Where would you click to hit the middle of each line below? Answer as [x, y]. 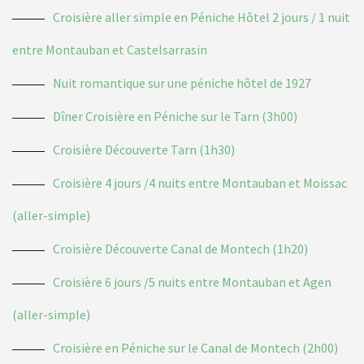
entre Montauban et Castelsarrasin [110, 50]
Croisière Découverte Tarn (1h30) [144, 150]
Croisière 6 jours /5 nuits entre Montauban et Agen [192, 282]
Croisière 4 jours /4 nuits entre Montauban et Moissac [200, 183]
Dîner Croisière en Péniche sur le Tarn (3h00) [175, 117]
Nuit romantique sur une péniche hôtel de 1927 [182, 83]
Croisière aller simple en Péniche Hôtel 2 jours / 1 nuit [201, 17]
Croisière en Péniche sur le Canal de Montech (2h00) [195, 348]
